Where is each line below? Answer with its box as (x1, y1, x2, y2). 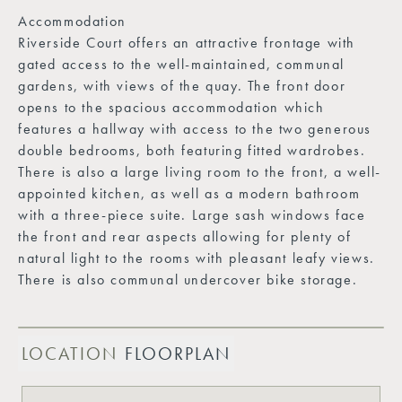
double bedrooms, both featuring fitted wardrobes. (18, 140, 366, 160)
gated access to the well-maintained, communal (18, 54, 345, 74)
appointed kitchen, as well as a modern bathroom (18, 183, 361, 203)
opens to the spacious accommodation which (18, 97, 325, 117)
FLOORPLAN (125, 341, 231, 365)
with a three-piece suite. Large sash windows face (18, 205, 366, 224)
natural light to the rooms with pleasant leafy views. (18, 248, 375, 267)
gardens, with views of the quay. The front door (18, 75, 346, 95)
